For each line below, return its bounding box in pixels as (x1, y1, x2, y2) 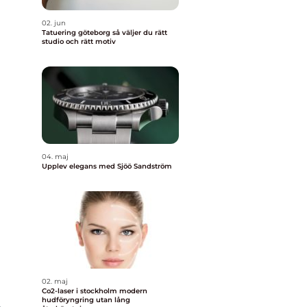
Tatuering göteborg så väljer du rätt (42, 28, 112, 37)
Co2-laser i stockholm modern (42, 286, 119, 295)
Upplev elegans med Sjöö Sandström (42, 162, 172, 171)
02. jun (42, 19, 66, 27)
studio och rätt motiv (42, 37, 116, 46)
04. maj (42, 152, 69, 161)
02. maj (42, 277, 68, 286)
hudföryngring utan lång (42, 295, 130, 304)
